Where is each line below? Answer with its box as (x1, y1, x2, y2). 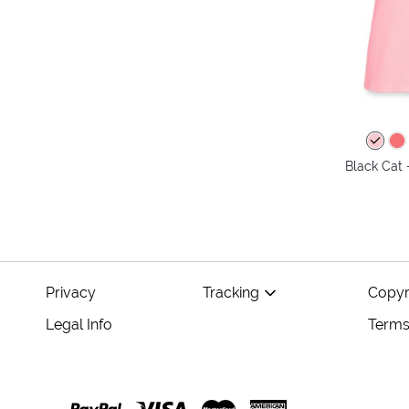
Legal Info (45, 316, 112, 333)
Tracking (202, 284, 259, 301)
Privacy (45, 284, 96, 301)
